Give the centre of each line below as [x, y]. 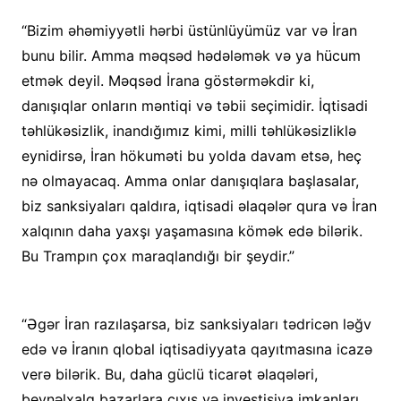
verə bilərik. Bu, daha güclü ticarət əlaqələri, [169, 374]
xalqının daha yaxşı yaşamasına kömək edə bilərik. [192, 231]
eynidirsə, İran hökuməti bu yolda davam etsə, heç [191, 156]
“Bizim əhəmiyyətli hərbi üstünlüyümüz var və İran [189, 30]
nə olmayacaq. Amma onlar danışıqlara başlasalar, [190, 181]
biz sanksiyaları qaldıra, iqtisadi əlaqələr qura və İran [199, 206]
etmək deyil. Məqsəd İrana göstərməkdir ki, [167, 81]
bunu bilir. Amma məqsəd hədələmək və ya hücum [191, 55]
